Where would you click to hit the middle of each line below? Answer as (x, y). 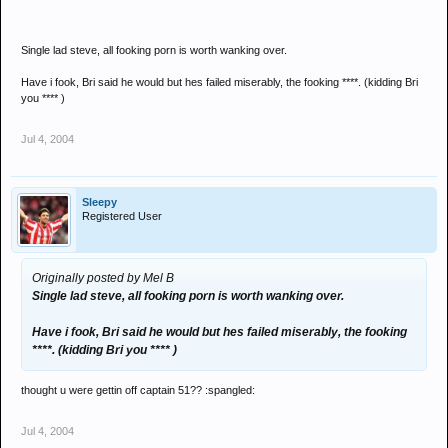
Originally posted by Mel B (103, 278)
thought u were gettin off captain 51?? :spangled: (138, 390)
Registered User (122, 216)
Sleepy (99, 202)
